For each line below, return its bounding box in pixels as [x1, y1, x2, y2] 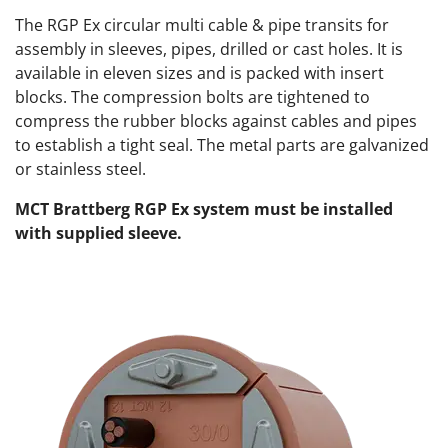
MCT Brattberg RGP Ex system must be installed [15, 198, 393, 221]
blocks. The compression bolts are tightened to [15, 86, 370, 109]
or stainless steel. [15, 158, 146, 181]
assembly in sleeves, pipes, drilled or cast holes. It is [15, 38, 403, 61]
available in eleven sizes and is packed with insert [15, 62, 384, 85]
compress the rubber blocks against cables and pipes [15, 110, 417, 133]
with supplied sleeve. [15, 222, 182, 245]
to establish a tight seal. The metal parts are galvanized [15, 134, 429, 157]
